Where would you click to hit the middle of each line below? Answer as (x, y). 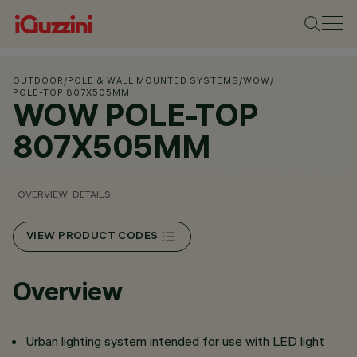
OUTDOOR (38, 80)
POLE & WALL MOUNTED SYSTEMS (153, 80)
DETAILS (92, 194)
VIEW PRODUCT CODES (92, 237)
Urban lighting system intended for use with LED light (175, 341)
